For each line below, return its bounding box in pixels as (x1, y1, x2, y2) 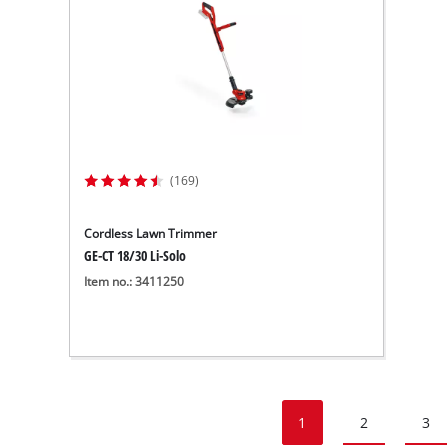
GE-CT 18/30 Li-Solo (84, 246, 187, 266)
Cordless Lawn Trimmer (84, 226, 218, 242)
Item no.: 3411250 (84, 274, 185, 290)
